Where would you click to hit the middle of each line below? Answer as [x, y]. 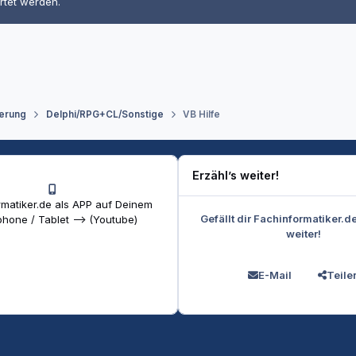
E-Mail [275, 275]
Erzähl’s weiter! [236, 176]
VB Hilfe [201, 115]
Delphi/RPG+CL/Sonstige [104, 115]
